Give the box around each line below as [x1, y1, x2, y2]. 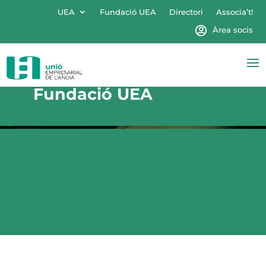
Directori [169, 7, 203, 17]
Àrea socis [212, 25, 253, 34]
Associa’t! [216, 7, 253, 17]
